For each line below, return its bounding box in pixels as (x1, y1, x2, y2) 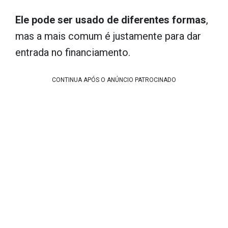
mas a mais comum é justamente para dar (15, 30, 201, 42)
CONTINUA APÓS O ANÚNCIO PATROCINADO (52, 76, 176, 83)
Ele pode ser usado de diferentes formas (15, 14, 206, 26)
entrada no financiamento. (15, 46, 130, 59)
